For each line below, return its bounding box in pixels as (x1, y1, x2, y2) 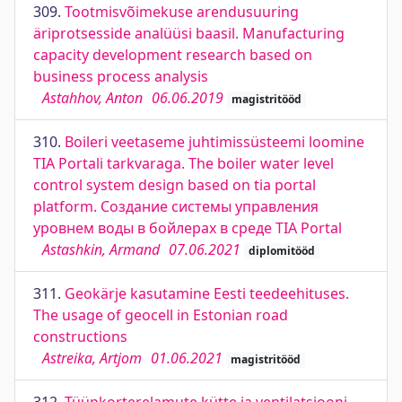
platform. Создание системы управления (33, 197, 319, 216)
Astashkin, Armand (42, 240, 160, 259)
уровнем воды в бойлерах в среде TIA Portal (33, 218, 342, 238)
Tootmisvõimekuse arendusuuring (65, 2, 299, 22)
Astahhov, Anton (42, 88, 143, 108)
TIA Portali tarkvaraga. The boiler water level (33, 153, 334, 173)
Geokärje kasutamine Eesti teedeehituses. (65, 284, 349, 303)
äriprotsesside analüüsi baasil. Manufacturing (33, 23, 345, 43)
